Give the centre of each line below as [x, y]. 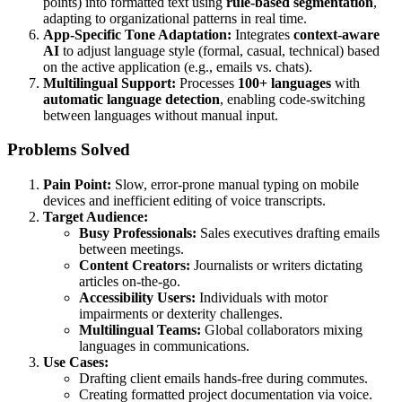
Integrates [262, 34]
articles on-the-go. [130, 282]
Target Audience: [96, 217]
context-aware [336, 34]
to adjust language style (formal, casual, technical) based [219, 50]
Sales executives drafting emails [288, 233]
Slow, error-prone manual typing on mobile [235, 185]
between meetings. [131, 249]
